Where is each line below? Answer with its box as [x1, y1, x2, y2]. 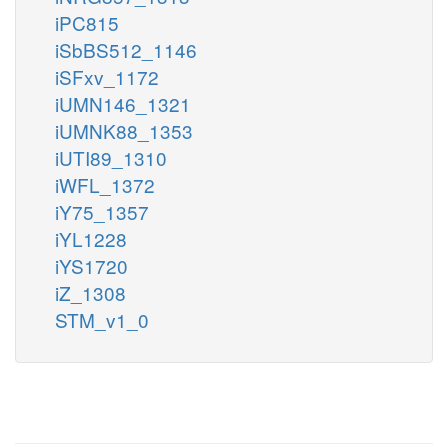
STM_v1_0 [55, 305, 149, 333]
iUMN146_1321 [55, 89, 191, 117]
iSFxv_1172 [55, 62, 159, 90]
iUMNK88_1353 [55, 116, 193, 144]
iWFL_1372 [55, 170, 155, 198]
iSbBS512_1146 [55, 35, 197, 63]
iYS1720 [55, 251, 128, 279]
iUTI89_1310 [55, 143, 167, 171]
